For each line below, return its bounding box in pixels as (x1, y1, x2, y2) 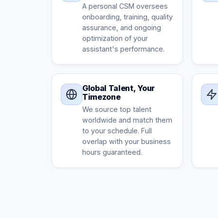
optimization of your (82, 34, 148, 42)
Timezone (82, 92, 121, 102)
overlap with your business (82, 137, 171, 145)
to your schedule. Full (82, 127, 152, 135)
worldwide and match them (82, 116, 172, 124)
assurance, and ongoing (82, 23, 161, 32)
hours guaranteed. (82, 148, 142, 156)
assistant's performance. (82, 45, 164, 53)
